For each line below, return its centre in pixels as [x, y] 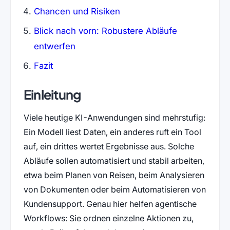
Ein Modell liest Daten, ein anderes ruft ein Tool [112, 132]
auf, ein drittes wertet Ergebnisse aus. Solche [109, 147]
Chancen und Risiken [77, 11]
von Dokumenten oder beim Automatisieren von [114, 190]
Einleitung [52, 95]
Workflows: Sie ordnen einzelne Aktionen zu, [108, 218]
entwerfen [54, 46]
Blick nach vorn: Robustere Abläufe [105, 31]
